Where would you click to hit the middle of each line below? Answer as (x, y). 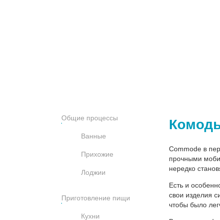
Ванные (93, 136)
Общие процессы (89, 118)
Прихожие (97, 154)
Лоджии (93, 172)
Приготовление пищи (96, 198)
